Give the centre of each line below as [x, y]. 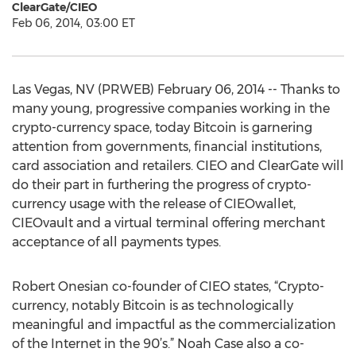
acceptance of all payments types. [116, 242]
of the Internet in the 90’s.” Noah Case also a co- [158, 344]
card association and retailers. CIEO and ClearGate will [178, 166]
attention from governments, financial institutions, [167, 147]
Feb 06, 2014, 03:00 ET [74, 23]
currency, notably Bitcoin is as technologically [153, 306]
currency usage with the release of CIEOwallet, [154, 204]
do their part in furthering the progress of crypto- [162, 185]
